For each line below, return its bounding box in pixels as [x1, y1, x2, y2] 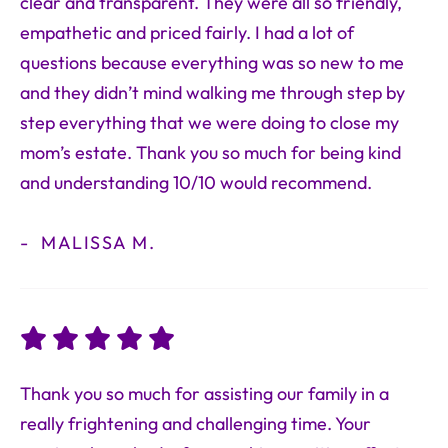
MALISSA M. [35, 231, 155, 256]
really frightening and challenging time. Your [20, 412, 371, 437]
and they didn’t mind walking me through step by [20, 81, 405, 106]
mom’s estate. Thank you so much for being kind [20, 141, 401, 166]
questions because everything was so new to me [20, 51, 404, 76]
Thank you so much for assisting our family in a [20, 382, 389, 407]
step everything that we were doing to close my [20, 111, 399, 136]
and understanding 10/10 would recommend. [20, 171, 372, 196]
